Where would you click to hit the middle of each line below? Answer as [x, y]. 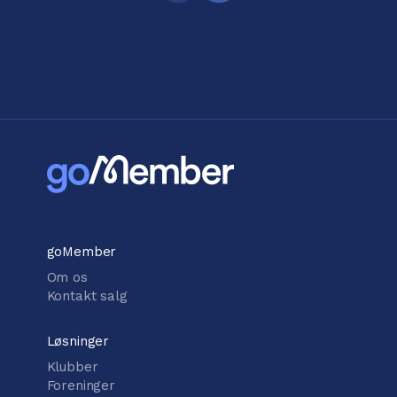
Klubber [72, 367]
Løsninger [78, 342]
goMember [82, 252]
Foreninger [81, 386]
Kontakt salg [87, 296]
